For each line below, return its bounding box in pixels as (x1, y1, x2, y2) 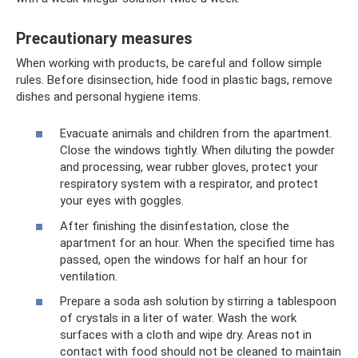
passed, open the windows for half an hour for (60, 252, 308, 267)
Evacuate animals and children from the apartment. (60, 126, 332, 141)
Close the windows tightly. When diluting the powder (60, 143, 335, 158)
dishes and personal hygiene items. (16, 89, 201, 104)
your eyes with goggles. (60, 193, 184, 209)
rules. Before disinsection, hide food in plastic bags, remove (16, 72, 332, 87)
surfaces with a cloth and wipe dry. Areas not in (60, 328, 312, 343)
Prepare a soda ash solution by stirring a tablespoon (60, 294, 336, 309)
